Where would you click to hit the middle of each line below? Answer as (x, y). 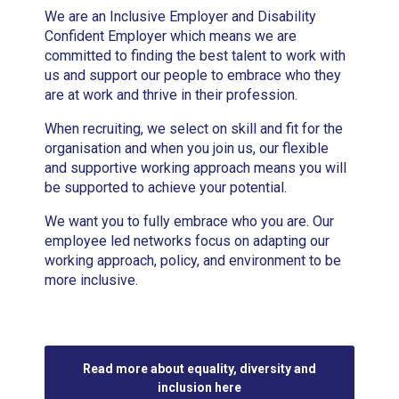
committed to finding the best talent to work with (195, 56)
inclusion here (199, 387)
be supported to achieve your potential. (166, 188)
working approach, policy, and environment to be (193, 261)
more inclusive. (92, 281)
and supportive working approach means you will (196, 168)
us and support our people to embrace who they (193, 76)
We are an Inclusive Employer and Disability (181, 17)
